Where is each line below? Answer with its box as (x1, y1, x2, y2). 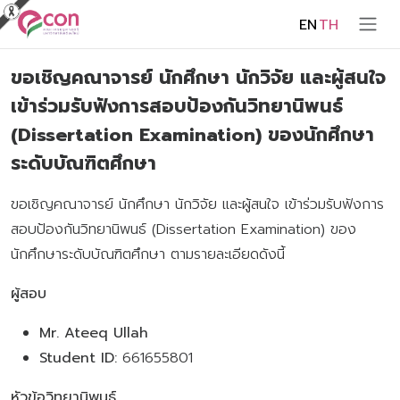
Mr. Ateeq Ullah (39, 321, 148, 344)
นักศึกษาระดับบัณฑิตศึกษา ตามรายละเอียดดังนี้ (11, 243, 285, 265)
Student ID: (39, 346, 117, 369)
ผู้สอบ (11, 282, 46, 304)
